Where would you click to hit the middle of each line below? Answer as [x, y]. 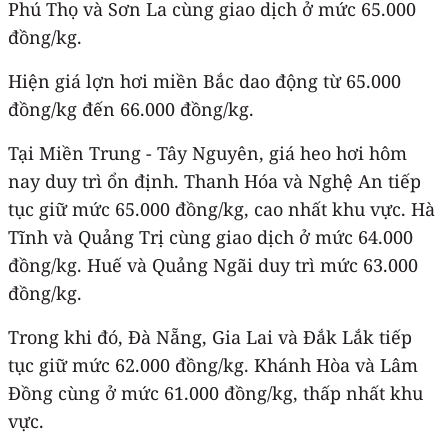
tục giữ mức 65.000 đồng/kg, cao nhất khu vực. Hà [221, 208]
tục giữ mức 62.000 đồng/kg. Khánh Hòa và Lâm [213, 364]
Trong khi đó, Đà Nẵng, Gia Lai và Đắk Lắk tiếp [210, 336]
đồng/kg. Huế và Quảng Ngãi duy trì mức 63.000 [213, 264]
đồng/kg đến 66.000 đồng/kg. [131, 108]
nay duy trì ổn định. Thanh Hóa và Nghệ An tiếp [214, 180]
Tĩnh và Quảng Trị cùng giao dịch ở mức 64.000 [210, 236]
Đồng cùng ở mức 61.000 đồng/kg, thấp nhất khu [215, 392]
